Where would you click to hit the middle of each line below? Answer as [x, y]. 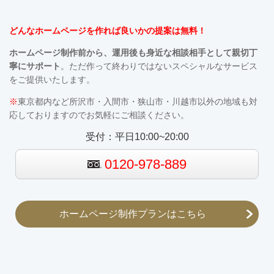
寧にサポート [35, 66]
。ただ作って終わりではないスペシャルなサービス [159, 66]
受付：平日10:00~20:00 [137, 137]
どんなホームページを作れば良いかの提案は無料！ [108, 31]
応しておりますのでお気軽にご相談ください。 [99, 115]
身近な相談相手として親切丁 [202, 53]
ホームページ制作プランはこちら [132, 214]
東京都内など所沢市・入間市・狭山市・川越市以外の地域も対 [138, 102]
